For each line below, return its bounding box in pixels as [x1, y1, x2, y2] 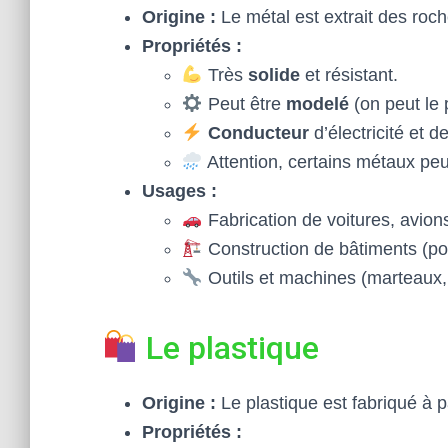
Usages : [142, 181, 217, 201]
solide [247, 65, 300, 85]
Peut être [202, 94, 286, 114]
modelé [285, 94, 349, 114]
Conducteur [207, 123, 309, 143]
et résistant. [299, 65, 398, 85]
